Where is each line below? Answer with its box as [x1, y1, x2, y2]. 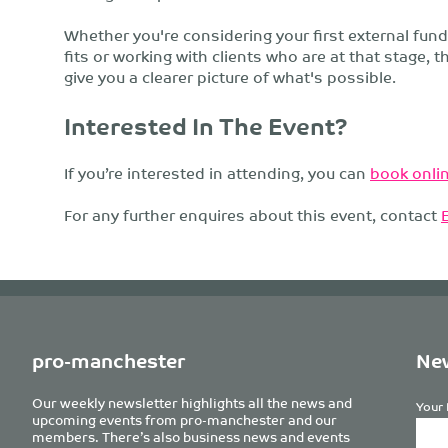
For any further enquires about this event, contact [64, 200, 441, 228]
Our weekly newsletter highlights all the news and [32, 390, 352, 414]
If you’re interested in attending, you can [64, 158, 370, 186]
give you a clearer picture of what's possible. [64, 63, 396, 90]
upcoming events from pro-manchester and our [32, 407, 337, 431]
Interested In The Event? [64, 105, 348, 145]
